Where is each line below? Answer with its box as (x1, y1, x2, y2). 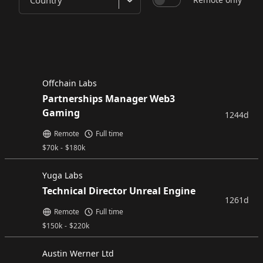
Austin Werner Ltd (42, 248, 114, 259)
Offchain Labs (42, 77, 97, 89)
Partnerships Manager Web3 (42, 92, 175, 105)
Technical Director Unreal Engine (42, 184, 195, 197)
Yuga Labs (42, 170, 83, 181)
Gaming (42, 106, 80, 119)
